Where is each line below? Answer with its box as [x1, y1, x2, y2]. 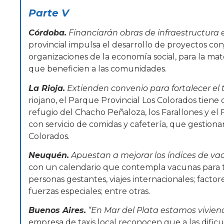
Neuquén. [28, 150, 69, 160]
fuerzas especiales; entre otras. [28, 186, 150, 196]
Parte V [28, 7, 69, 19]
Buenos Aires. [28, 205, 86, 215]
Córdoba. [28, 28, 66, 38]
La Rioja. [28, 83, 65, 93]
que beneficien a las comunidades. [28, 64, 166, 74]
